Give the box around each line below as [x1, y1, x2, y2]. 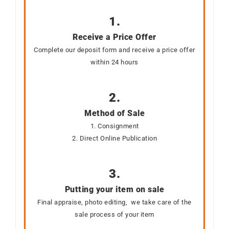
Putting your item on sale [64, 185, 165, 195]
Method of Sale [84, 108, 145, 119]
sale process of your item [75, 211, 154, 219]
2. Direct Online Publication [72, 134, 157, 143]
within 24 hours [90, 58, 139, 66]
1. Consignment [90, 122, 139, 130]
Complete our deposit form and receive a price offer [34, 46, 195, 54]
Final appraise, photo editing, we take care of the [37, 198, 192, 207]
